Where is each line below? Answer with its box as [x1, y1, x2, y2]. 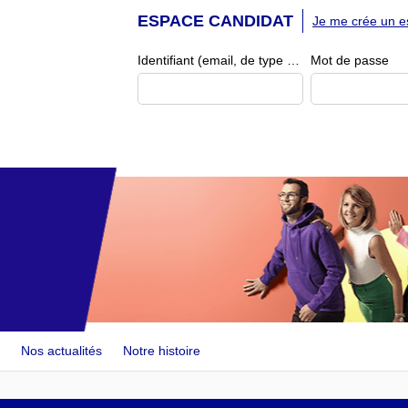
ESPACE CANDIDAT [138, 12, 293, 30]
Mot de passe [311, 53, 389, 67]
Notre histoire [122, 343, 200, 359]
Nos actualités [20, 343, 102, 359]
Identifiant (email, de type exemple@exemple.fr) [287, 53, 300, 67]
